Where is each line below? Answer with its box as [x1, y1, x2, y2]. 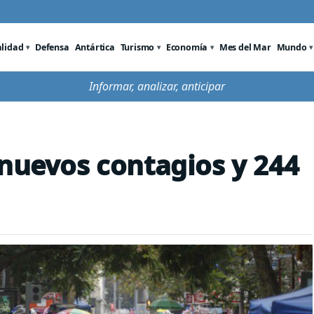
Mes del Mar [219, 41, 271, 53]
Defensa [35, 41, 69, 53]
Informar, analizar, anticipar [89, 78, 225, 94]
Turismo [120, 41, 155, 53]
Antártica [74, 41, 115, 53]
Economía [165, 41, 208, 53]
